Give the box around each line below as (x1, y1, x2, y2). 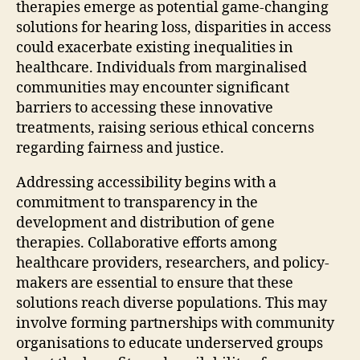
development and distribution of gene (16, 214, 275, 233)
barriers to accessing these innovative (16, 99, 273, 118)
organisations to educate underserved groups (16, 334, 323, 354)
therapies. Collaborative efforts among (16, 234, 277, 253)
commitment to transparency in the (16, 194, 258, 213)
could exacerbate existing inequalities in (16, 39, 293, 58)
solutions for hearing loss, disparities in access (16, 18, 331, 38)
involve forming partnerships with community (16, 314, 334, 333)
